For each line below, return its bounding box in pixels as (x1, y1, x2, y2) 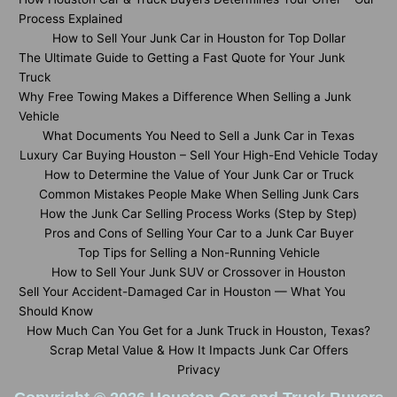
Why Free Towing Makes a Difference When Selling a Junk (19, 90, 351, 104)
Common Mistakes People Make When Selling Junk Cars (38, 187, 359, 201)
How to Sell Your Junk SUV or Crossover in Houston (51, 265, 346, 279)
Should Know (19, 304, 93, 318)
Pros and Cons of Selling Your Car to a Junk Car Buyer (43, 226, 354, 240)
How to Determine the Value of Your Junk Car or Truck (43, 167, 354, 182)
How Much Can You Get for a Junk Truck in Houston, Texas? (27, 323, 370, 338)
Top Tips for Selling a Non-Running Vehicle (77, 245, 320, 260)
